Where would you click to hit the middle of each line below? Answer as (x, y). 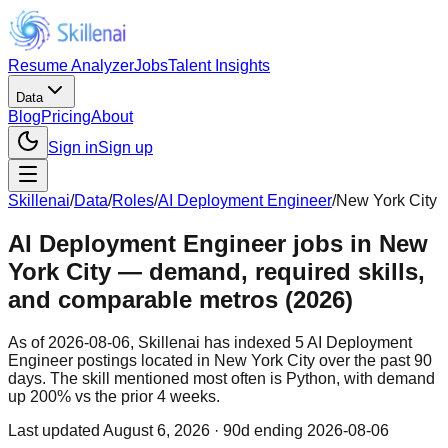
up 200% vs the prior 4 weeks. (114, 396)
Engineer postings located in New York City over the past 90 (220, 360)
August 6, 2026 (156, 430)
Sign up (125, 147)
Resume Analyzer (71, 65)
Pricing (66, 116)
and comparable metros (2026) (180, 299)
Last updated (54, 430)
